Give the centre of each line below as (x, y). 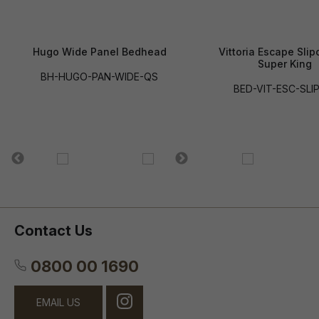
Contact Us (53, 230)
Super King (285, 64)
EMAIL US (58, 302)
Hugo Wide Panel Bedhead (100, 52)
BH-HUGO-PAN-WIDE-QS (100, 77)
